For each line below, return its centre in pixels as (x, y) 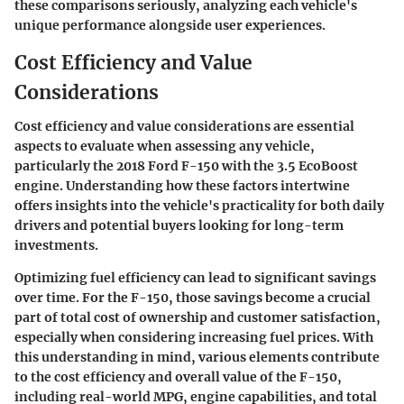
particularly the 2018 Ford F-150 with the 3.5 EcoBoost (186, 166)
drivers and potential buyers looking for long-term (179, 226)
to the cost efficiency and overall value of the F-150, (178, 377)
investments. (56, 246)
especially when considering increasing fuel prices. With (194, 338)
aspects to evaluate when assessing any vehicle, (165, 147)
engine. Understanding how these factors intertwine (182, 186)
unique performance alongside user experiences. (170, 25)
